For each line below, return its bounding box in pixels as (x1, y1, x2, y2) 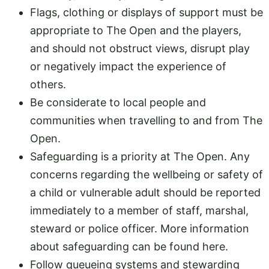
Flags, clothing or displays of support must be (30, 5, 263, 19)
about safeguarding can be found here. (30, 240, 228, 253)
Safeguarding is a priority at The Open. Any (30, 150, 250, 163)
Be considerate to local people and (30, 95, 206, 109)
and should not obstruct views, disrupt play (30, 41, 250, 55)
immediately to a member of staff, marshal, (30, 204, 249, 217)
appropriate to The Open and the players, (30, 23, 241, 37)
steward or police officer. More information (30, 222, 249, 235)
